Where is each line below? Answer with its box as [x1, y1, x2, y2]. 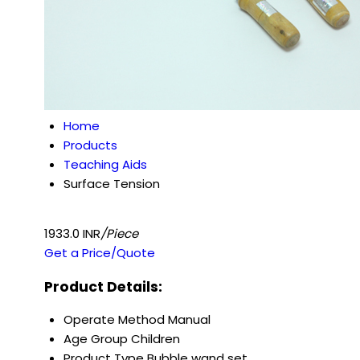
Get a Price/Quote [44, 244, 155, 261]
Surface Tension [63, 175, 160, 192]
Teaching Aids [63, 156, 147, 173]
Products [63, 137, 117, 153]
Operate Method [63, 311, 165, 329]
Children [131, 330, 180, 348]
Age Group [63, 330, 128, 348]
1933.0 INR [44, 225, 100, 242]
